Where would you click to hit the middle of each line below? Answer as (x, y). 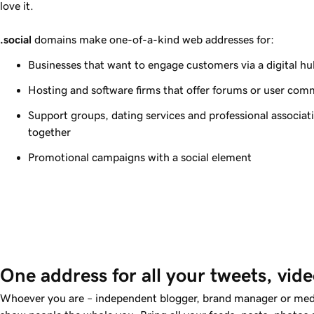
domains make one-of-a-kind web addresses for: (153, 40)
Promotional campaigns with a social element (140, 157)
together (49, 132)
